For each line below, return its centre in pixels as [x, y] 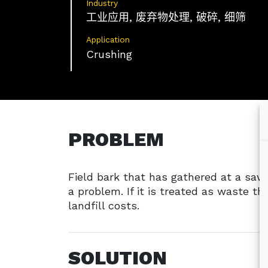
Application [108, 40]
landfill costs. [104, 205]
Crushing [109, 54]
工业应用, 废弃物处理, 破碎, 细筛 [166, 17]
